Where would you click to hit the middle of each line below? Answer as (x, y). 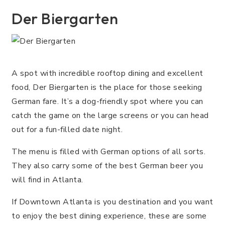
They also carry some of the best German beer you (107, 165)
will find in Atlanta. (47, 180)
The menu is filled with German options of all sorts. (108, 151)
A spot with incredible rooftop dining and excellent (107, 73)
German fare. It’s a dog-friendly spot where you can (107, 101)
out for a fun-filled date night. (67, 129)
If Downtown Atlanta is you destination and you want (113, 202)
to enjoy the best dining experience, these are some (109, 216)
